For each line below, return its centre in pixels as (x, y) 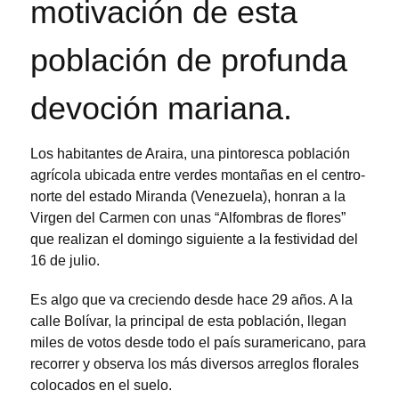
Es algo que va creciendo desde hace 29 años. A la (191, 300)
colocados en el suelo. (101, 386)
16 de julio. (65, 260)
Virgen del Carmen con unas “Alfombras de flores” (188, 217)
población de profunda (189, 60)
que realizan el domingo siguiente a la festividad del (194, 239)
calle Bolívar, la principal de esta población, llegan (188, 322)
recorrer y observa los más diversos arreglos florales (195, 364)
